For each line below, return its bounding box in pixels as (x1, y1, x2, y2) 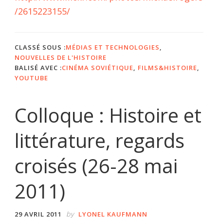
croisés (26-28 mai (15, 152, 178, 179)
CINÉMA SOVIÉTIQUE (62, 63, 133, 72)
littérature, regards (15, 127, 184, 154)
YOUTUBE (15, 73, 48, 82)
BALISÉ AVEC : (15, 63, 62, 72)
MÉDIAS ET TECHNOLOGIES (66, 42, 160, 52)
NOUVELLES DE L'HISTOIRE (15, 53, 107, 62)
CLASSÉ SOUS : (15, 42, 66, 52)
